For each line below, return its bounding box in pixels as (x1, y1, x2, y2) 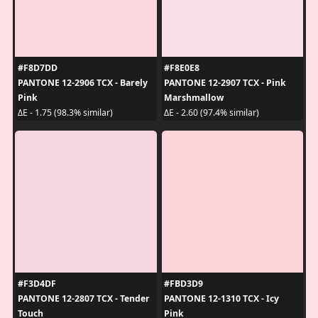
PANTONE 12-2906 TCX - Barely (17, 76, 148, 89)
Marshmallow (164, 91, 224, 104)
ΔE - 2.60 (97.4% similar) (164, 106, 259, 119)
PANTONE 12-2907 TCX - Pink (164, 76, 286, 89)
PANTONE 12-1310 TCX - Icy (164, 292, 279, 305)
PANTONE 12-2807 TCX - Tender (17, 292, 150, 305)
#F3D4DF (17, 277, 56, 290)
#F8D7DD (17, 61, 57, 74)
